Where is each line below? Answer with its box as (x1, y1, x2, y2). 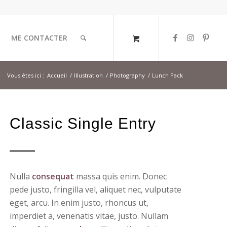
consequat (32, 171, 74, 182)
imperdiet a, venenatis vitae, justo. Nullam (10, 210, 169, 221)
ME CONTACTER (11, 33, 67, 43)
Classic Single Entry (10, 115, 157, 132)
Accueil (47, 71, 67, 79)
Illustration (74, 71, 103, 79)
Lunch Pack (152, 71, 183, 79)
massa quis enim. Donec (74, 171, 167, 182)
